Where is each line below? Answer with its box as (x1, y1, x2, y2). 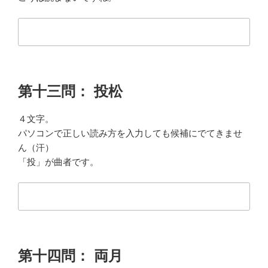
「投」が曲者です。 (18, 156, 99, 167)
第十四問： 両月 (18, 247, 123, 264)
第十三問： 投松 (18, 83, 123, 99)
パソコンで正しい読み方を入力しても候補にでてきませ (18, 127, 242, 138)
